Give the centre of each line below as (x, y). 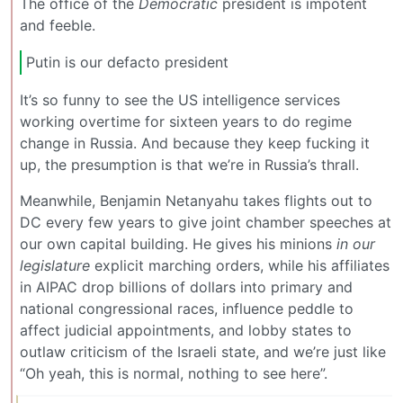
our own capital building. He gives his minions (178, 243)
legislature (55, 265)
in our (356, 243)
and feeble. (58, 25)
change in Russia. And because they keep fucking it (195, 143)
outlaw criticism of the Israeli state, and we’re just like (203, 351)
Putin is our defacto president (127, 63)
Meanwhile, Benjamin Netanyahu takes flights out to (196, 200)
